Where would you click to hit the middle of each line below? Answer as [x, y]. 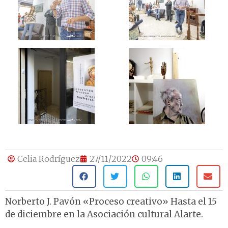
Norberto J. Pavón [43, 202]
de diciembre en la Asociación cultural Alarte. [104, 215]
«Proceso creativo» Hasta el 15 [149, 202]
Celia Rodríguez [49, 159]
